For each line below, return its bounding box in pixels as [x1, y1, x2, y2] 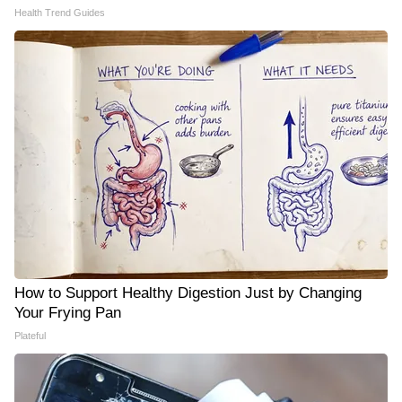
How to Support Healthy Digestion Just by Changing [14, 284, 362, 302]
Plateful [14, 330, 46, 342]
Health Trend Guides [14, 7, 105, 19]
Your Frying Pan [14, 304, 121, 322]
